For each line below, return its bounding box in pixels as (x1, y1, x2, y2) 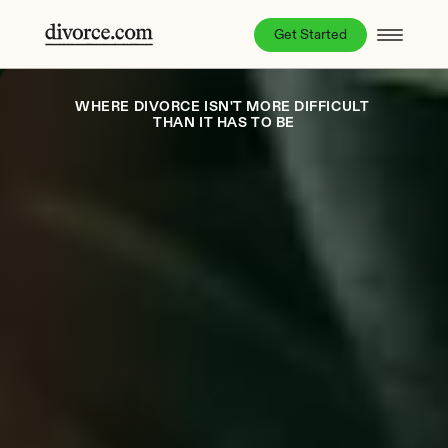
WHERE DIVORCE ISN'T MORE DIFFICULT (75, 100, 370, 114)
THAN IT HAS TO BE (153, 116, 295, 130)
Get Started (274, 27, 347, 42)
